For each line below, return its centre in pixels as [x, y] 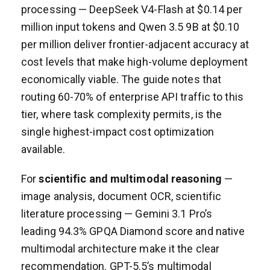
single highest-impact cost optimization [118, 131]
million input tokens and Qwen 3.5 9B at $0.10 [130, 27]
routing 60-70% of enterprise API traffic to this [132, 96]
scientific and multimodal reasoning [130, 178]
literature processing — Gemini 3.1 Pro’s [117, 213]
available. [43, 149]
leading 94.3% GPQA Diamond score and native [133, 231]
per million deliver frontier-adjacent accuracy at [135, 44]
